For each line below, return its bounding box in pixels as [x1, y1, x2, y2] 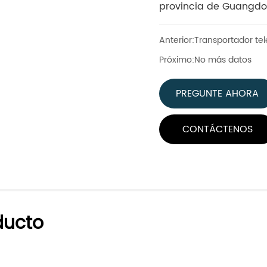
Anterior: [159, 33, 195, 48]
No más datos [194, 53, 252, 67]
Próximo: [159, 53, 195, 67]
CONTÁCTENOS [182, 122, 253, 138]
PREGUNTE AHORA [176, 86, 259, 102]
